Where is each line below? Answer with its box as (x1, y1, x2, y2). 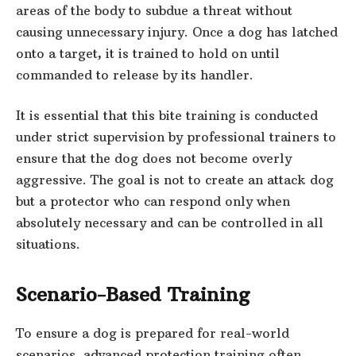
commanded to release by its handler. (16, 66, 253, 83)
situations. (16, 236, 80, 253)
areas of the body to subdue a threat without (16, 2, 292, 18)
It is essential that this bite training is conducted (16, 107, 318, 124)
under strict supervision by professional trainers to (16, 129, 336, 145)
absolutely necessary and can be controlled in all (16, 215, 323, 231)
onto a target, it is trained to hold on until (16, 44, 280, 61)
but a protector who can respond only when (16, 193, 290, 210)
